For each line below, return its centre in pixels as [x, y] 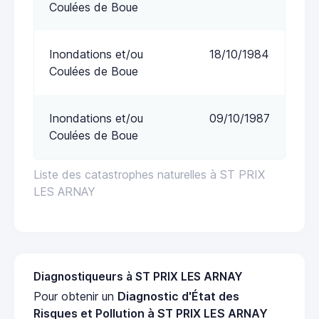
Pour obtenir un [75, 296]
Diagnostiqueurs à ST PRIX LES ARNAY [138, 276]
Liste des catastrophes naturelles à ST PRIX [149, 174]
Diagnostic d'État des [178, 296]
